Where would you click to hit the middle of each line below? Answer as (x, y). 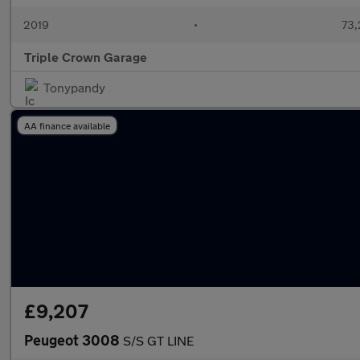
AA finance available (67, 125)
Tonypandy (74, 87)
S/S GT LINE (158, 340)
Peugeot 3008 (74, 340)
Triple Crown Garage (86, 57)
